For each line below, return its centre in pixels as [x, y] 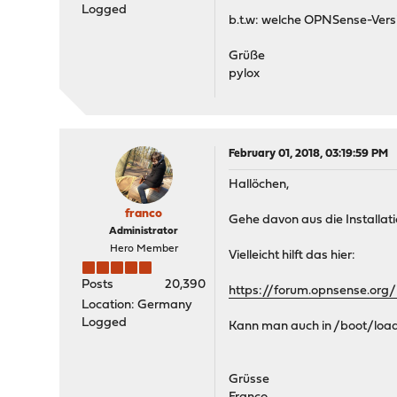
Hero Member [144, 249]
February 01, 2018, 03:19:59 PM [309, 154]
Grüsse [249, 380]
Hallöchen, [259, 185]
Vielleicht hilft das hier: [292, 256]
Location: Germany [137, 305]
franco [144, 214]
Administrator [144, 231]
